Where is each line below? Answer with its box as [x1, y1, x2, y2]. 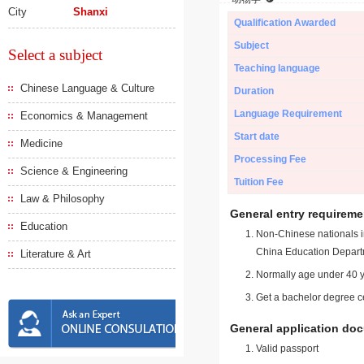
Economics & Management [20, 110, 148, 122]
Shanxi [73, 6, 109, 18]
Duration [234, 85, 274, 97]
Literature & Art [20, 248, 91, 260]
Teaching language [234, 63, 320, 74]
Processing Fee [234, 154, 306, 165]
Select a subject [8, 46, 102, 63]
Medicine [20, 137, 63, 149]
